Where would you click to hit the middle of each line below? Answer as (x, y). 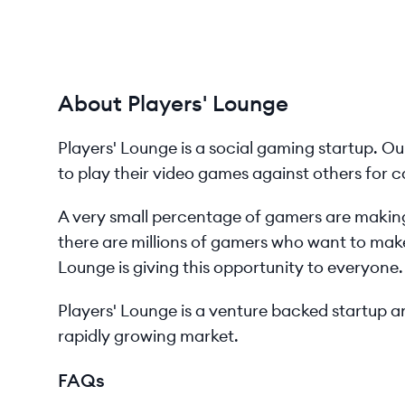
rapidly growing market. (148, 336)
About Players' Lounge (173, 103)
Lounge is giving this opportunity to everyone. (231, 267)
